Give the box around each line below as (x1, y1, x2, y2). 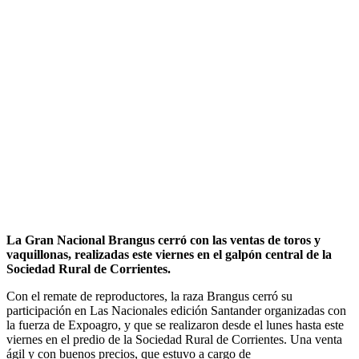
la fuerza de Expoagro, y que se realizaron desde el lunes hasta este (6, 317, 344, 332)
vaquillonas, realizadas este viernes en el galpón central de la (6, 247, 332, 261)
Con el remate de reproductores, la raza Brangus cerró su (6, 288, 292, 303)
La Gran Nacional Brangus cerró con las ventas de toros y (6, 232, 321, 247)
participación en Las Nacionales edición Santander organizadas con (6, 303, 346, 317)
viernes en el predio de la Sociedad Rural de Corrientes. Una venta (6, 332, 342, 346)
